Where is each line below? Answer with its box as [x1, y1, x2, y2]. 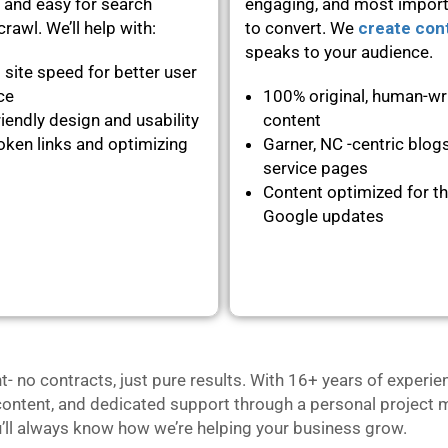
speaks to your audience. [245, 41, 433, 62]
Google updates [263, 205, 384, 226]
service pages [263, 157, 368, 178]
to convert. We [245, 17, 358, 38]
